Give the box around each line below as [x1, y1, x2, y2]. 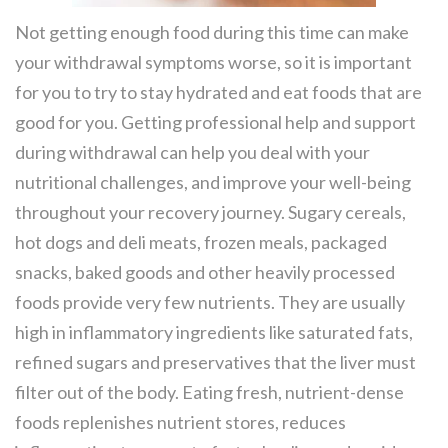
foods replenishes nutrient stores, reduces [15, 411, 346, 434]
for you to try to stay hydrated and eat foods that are [15, 81, 422, 104]
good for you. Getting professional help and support [15, 111, 416, 134]
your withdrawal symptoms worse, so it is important [15, 51, 412, 74]
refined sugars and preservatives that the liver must [15, 351, 416, 374]
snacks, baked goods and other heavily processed [15, 261, 395, 284]
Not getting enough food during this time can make [15, 21, 409, 44]
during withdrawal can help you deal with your [15, 141, 370, 164]
